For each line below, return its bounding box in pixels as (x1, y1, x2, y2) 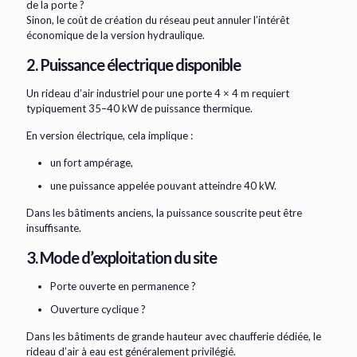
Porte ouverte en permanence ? (50, 280, 196, 293)
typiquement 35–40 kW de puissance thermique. (26, 102, 253, 116)
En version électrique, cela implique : (26, 129, 193, 143)
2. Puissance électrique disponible (26, 55, 241, 75)
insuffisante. (26, 222, 81, 235)
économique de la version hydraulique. (26, 29, 205, 42)
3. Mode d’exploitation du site (26, 248, 217, 268)
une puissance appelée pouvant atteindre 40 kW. (50, 179, 277, 193)
